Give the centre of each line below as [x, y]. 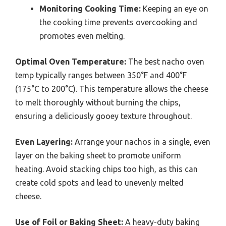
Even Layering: [44, 142]
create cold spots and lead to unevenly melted [99, 183]
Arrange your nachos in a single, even [142, 142]
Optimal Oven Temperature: [71, 62]
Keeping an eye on [175, 9]
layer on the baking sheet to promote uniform [98, 156]
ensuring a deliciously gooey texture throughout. [103, 116]
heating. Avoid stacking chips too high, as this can [106, 169]
